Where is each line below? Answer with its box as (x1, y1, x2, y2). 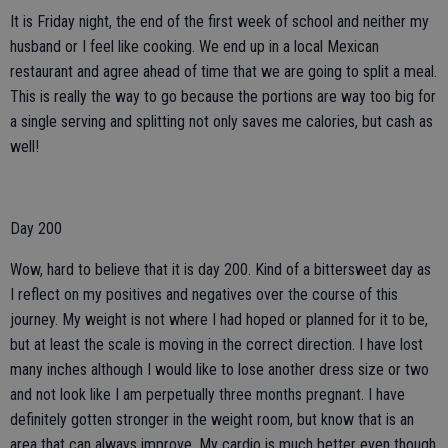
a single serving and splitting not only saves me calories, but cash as (10, 112, 433, 131)
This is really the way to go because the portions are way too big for (10, 87, 436, 106)
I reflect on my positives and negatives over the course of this (10, 285, 398, 304)
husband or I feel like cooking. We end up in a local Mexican (10, 37, 379, 56)
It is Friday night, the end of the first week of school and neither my (10, 12, 429, 31)
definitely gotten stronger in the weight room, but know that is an (10, 410, 414, 429)
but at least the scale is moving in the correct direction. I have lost (10, 335, 423, 354)
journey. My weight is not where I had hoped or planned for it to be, (10, 310, 428, 329)
